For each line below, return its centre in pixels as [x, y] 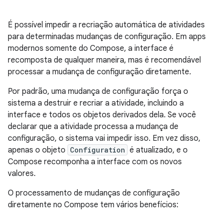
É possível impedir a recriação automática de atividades [106, 25]
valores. [22, 174]
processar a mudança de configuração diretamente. [99, 72]
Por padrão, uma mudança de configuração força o [98, 91]
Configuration [98, 150]
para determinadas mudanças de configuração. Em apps [107, 37]
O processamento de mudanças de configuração [94, 193]
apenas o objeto [38, 150]
